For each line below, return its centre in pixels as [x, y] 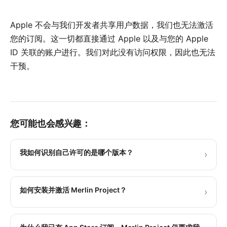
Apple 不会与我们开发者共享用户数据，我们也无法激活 [112, 25]
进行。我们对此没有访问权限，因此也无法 [138, 52]
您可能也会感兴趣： [50, 123]
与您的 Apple [184, 39]
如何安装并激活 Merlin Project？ [73, 190]
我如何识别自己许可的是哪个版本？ [77, 152]
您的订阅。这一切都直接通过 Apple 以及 [85, 39]
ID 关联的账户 [36, 52]
